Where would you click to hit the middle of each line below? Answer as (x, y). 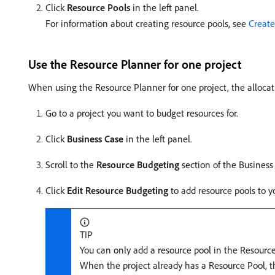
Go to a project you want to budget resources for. (142, 113)
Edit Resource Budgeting (118, 190)
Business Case (95, 139)
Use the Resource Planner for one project (135, 64)
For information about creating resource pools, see (147, 23)
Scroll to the (71, 165)
